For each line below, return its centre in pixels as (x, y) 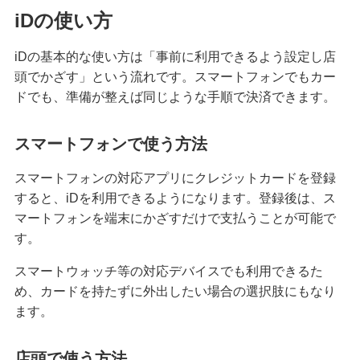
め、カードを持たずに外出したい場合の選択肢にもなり (175, 291)
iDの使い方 (63, 20)
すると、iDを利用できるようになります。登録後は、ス (175, 198)
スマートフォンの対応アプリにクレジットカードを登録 (175, 178)
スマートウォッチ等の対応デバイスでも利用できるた (168, 271)
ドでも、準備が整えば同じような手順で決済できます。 (175, 96)
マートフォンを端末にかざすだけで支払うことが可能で (175, 218)
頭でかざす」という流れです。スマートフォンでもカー (175, 76)
